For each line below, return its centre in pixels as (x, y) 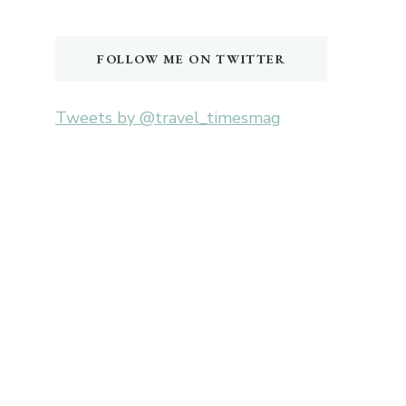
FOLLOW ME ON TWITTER (191, 58)
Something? (99, 14)
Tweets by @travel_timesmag (168, 117)
